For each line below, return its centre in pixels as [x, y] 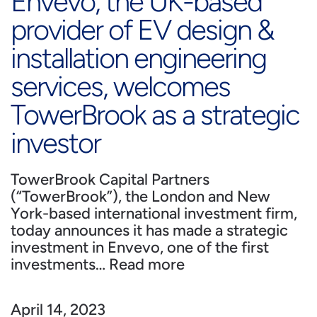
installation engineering [138, 58]
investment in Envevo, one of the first [140, 247]
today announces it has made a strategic [149, 230]
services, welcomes [120, 86]
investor [56, 143]
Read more [147, 264]
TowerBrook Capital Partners [110, 179]
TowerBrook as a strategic [155, 115]
